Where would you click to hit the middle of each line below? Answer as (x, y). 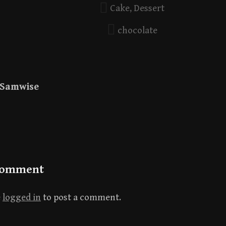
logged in (22, 198)
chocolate (137, 30)
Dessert (149, 8)
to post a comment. (81, 198)
